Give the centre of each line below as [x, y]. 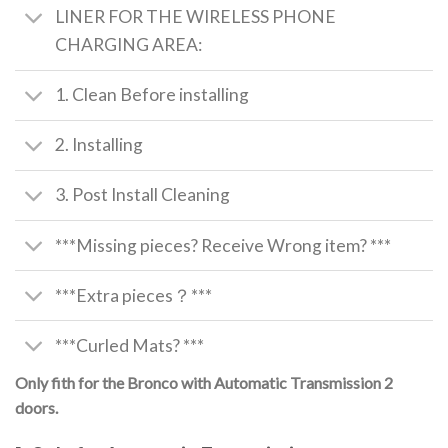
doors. [38, 408]
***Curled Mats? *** [130, 345]
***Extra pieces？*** [134, 295]
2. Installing [99, 145]
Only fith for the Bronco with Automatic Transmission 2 [204, 383]
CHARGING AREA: [129, 45]
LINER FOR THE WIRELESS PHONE [196, 17]
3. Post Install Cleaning [143, 195]
